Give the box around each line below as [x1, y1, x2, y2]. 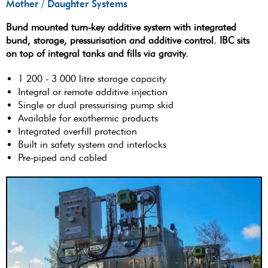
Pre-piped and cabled [18, 152, 107, 164]
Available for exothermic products [18, 112, 158, 124]
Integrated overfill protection [18, 126, 137, 138]
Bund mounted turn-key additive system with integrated [6, 22, 236, 33]
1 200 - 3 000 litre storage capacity [18, 73, 166, 85]
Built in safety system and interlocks [18, 139, 166, 151]
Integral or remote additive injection [18, 86, 167, 98]
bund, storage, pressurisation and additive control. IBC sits [6, 35, 249, 47]
